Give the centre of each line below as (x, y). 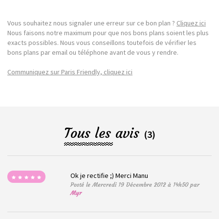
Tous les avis (104, 133)
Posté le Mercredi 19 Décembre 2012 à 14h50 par (135, 185)
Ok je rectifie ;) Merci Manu (109, 176)
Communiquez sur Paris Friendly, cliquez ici (70, 72)
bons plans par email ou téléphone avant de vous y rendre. (93, 53)
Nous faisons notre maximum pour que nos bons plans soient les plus (108, 33)
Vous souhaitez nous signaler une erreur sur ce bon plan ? (92, 23)
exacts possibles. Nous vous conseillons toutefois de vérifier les (102, 43)
